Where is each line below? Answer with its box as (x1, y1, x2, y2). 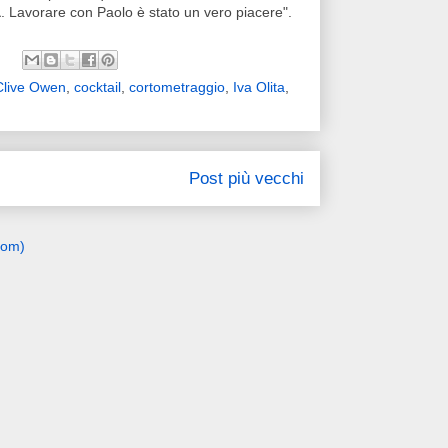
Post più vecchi (189, 169, 304, 189)
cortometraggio (129, 79, 225, 96)
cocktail (74, 79, 121, 96)
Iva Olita (233, 79, 285, 96)
